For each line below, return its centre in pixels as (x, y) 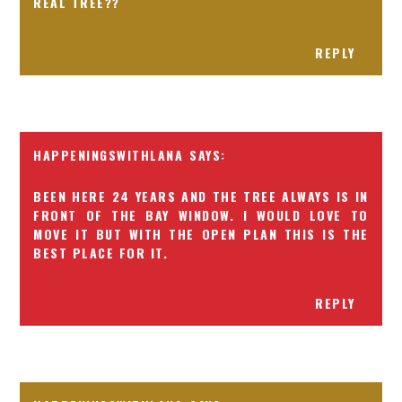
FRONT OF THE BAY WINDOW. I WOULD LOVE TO (201, 215)
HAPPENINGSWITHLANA (109, 155)
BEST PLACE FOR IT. (101, 253)
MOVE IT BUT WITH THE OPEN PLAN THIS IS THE (201, 234)
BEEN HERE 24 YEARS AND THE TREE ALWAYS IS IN (201, 196)
